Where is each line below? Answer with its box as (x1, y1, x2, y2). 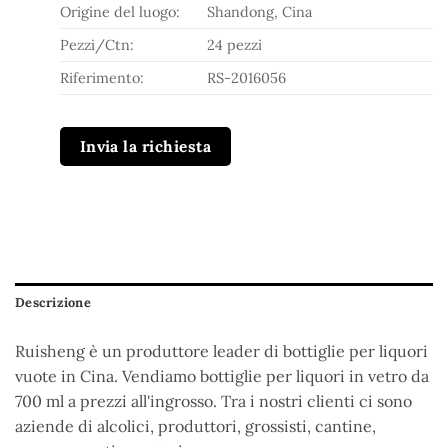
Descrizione (15, 294, 91, 312)
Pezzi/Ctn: (60, 36, 134, 54)
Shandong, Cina (207, 3, 313, 21)
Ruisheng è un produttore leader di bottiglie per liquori (15, 341, 428, 362)
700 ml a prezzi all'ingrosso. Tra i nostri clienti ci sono (15, 391, 412, 412)
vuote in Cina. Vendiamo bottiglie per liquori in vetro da (15, 366, 429, 387)
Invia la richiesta (79, 136, 211, 156)
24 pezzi (207, 36, 263, 54)
